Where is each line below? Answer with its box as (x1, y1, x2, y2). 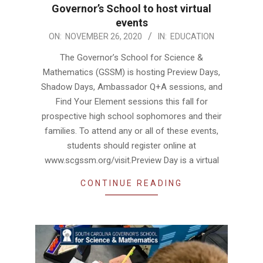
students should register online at (67, 140, 196, 151)
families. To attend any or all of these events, (45, 125, 218, 136)
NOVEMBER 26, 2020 (65, 31, 142, 41)
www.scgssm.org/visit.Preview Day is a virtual (44, 154, 219, 166)
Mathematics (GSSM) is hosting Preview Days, (43, 66, 220, 77)
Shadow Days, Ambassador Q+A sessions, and (41, 81, 222, 92)
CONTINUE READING (80, 178, 183, 188)
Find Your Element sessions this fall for (55, 96, 208, 107)
